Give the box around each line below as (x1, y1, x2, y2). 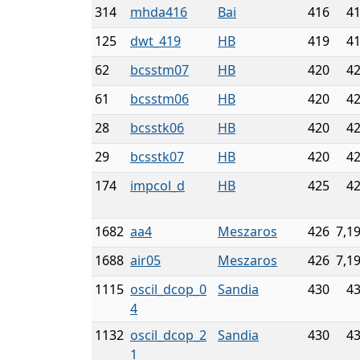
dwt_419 (130, 32, 181, 50)
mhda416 (130, 3, 187, 21)
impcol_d (130, 177, 185, 194)
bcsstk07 (130, 148, 184, 166)
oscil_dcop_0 (130, 280, 207, 298)
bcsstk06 (130, 119, 184, 137)
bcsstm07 (130, 61, 189, 79)
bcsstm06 (130, 90, 189, 108)
